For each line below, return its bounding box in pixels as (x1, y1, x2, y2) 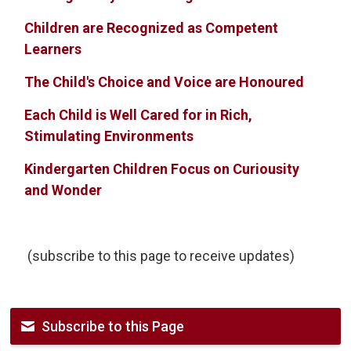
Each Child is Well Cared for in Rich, (24, 107, 253, 124)
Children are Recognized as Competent (24, 20, 279, 37)
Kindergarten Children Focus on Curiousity (24, 161, 300, 178)
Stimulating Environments (24, 128, 194, 145)
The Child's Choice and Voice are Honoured (24, 74, 305, 91)
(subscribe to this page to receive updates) (24, 248, 295, 265)
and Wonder (24, 182, 103, 199)
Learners (24, 41, 82, 58)
